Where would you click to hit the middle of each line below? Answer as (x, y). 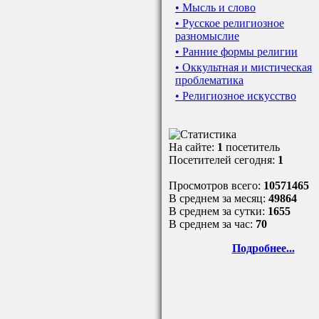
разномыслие (207, 36)
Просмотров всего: (216, 185)
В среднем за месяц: (219, 198)
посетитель (253, 147)
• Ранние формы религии (236, 52)
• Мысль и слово (215, 7)
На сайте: (193, 147)
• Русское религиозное (230, 23)
